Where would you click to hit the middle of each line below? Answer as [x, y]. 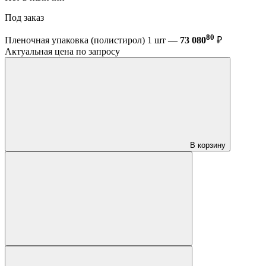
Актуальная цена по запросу [62, 52]
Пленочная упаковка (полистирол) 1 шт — [92, 40]
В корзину [208, 145]
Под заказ [26, 18]
